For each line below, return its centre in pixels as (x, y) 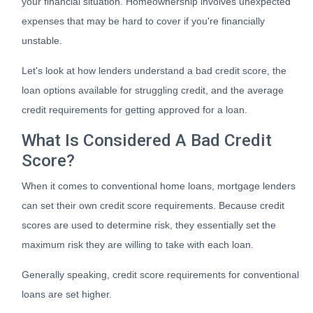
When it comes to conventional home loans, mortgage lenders (159, 186)
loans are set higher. (67, 294)
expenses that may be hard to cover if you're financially (143, 21)
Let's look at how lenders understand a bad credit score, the (154, 71)
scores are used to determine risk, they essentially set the (149, 225)
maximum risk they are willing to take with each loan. (138, 245)
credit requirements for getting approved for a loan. (134, 110)
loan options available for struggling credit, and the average (153, 90)
